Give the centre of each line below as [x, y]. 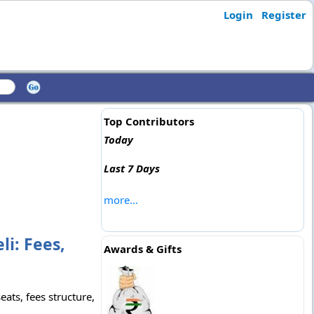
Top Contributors [149, 121]
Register [284, 15]
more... [121, 200]
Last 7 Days [131, 168]
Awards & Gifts [142, 249]
